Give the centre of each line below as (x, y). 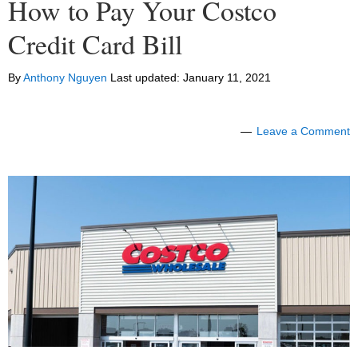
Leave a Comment (303, 131)
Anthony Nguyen (65, 78)
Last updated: (145, 78)
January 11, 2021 (227, 78)
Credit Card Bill (95, 44)
